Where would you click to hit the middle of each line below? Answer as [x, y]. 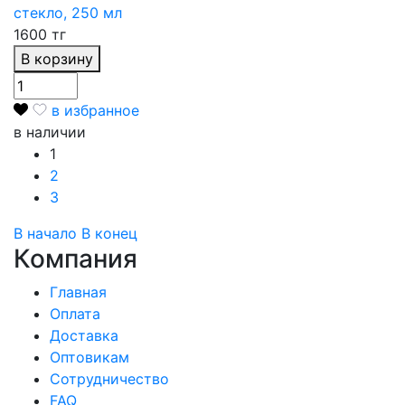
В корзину [57, 58]
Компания [75, 258]
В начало [45, 233]
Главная [78, 292]
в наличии [50, 132]
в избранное [95, 110]
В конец [109, 233]
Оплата [75, 313]
